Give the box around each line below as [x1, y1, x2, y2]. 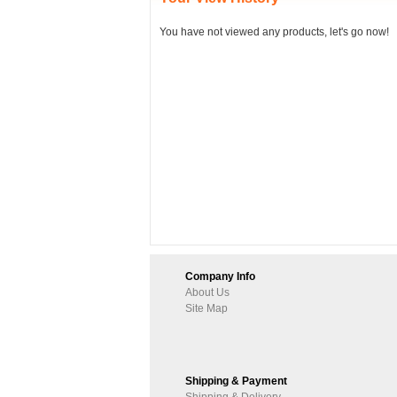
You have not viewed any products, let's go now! [160, 26, 389, 38]
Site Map [185, 302, 228, 315]
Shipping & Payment [185, 375, 287, 387]
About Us [185, 286, 230, 299]
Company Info [185, 270, 255, 283]
